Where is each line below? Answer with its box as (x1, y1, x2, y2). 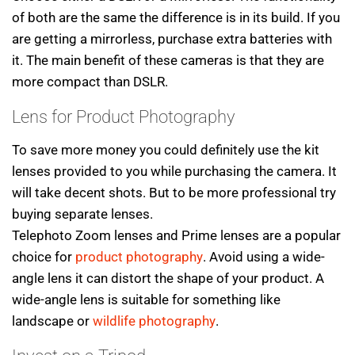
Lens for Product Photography (12, 106, 235, 127)
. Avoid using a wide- (203, 249, 325, 265)
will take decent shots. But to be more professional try (12, 185, 336, 201)
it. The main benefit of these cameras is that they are (12, 52, 324, 68)
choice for (12, 249, 75, 265)
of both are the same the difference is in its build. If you (12, 9, 340, 25)
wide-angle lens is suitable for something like (12, 292, 281, 308)
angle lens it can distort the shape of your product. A (12, 270, 324, 287)
